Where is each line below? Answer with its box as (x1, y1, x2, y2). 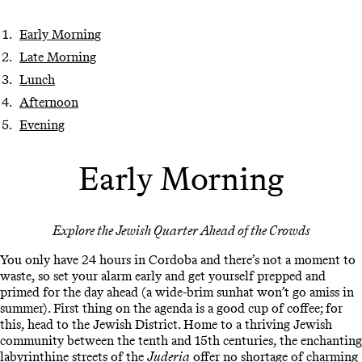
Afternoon (19, 95, 78, 111)
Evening (19, 117, 65, 133)
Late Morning (19, 49, 96, 65)
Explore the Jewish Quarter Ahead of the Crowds (52, 222, 310, 238)
